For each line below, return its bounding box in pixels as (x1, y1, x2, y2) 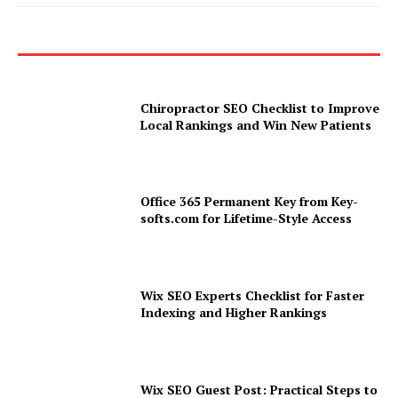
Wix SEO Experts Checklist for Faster (140, 287, 365, 305)
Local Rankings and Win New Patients (140, 115, 372, 133)
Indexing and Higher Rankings (140, 304, 328, 322)
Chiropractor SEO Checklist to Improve (140, 99, 380, 116)
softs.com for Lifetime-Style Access (140, 210, 353, 227)
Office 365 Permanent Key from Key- (140, 193, 359, 211)
